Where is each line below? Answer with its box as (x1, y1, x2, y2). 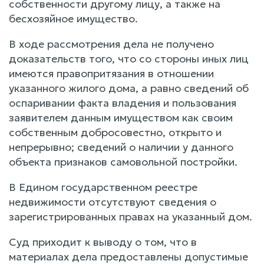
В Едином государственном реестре (9, 180, 197, 194)
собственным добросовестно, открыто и (9, 125, 222, 139)
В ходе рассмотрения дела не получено (9, 37, 214, 51)
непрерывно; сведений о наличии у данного (9, 140, 233, 154)
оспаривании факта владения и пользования (9, 95, 236, 110)
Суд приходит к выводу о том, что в (9, 235, 197, 249)
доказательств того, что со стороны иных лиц (9, 51, 249, 65)
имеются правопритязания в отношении (9, 66, 214, 80)
